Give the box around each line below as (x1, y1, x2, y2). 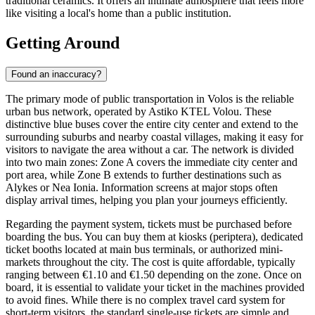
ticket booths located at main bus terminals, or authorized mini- (6, 243, 283, 256)
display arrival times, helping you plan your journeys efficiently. (6, 194, 288, 207)
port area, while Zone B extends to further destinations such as (6, 169, 281, 181)
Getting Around (6, 34, 120, 53)
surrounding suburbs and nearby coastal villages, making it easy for (6, 131, 303, 143)
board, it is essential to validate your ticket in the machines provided (6, 281, 304, 294)
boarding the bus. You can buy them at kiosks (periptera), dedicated (6, 231, 303, 243)
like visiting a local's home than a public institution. (6, 7, 231, 20)
